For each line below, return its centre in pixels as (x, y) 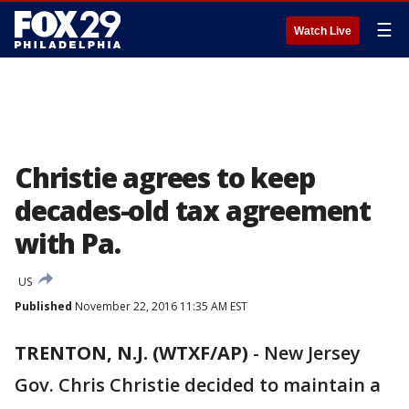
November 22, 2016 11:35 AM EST (160, 306)
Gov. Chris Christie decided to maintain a (198, 385)
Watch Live (323, 31)
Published (43, 306)
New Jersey (312, 353)
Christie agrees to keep (165, 178)
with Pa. (68, 243)
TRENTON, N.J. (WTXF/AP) (131, 353)
